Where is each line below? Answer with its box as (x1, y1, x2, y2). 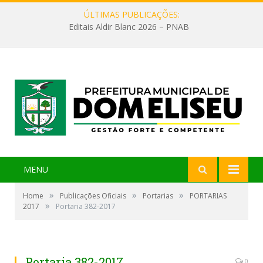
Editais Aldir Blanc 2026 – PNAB (68, 21, 189, 33)
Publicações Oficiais (60, 191, 126, 201)
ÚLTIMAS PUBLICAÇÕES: (83, 9, 180, 20)
